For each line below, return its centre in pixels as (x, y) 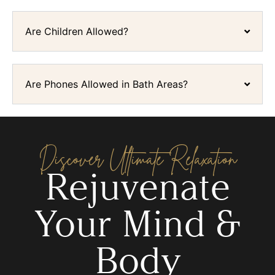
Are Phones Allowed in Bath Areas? (107, 84)
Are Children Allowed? (77, 32)
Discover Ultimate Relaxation (137, 158)
